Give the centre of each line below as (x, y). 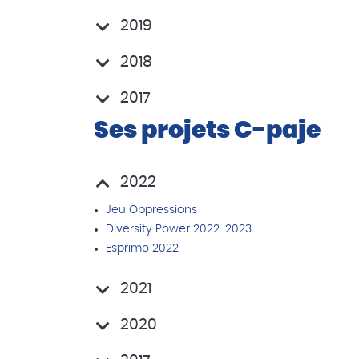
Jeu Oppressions (151, 210)
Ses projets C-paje (207, 131)
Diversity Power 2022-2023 (179, 229)
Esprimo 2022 (142, 248)
